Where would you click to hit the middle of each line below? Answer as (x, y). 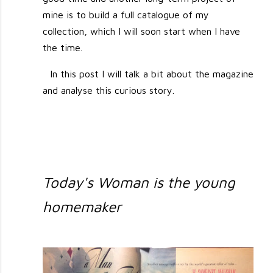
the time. (63, 48)
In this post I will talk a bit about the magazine (151, 74)
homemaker (82, 207)
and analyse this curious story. (109, 90)
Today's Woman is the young (139, 183)
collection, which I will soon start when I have (142, 31)
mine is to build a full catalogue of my (126, 15)
